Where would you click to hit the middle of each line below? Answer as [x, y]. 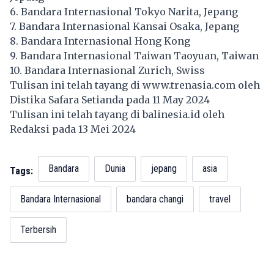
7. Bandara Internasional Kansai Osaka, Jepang [124, 27]
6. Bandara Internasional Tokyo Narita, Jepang [124, 12]
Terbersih [38, 230]
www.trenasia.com [189, 85]
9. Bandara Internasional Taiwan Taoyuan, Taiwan [134, 56]
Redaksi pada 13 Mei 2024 [75, 129]
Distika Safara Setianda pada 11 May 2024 [111, 100]
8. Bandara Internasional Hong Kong [100, 41]
